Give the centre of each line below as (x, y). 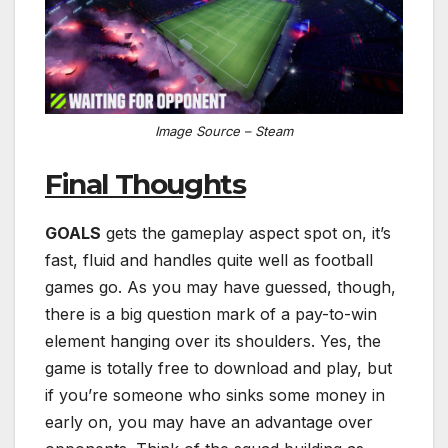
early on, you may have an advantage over (209, 422)
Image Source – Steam (224, 130)
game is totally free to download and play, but (218, 368)
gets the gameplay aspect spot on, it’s (246, 233)
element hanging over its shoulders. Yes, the (213, 341)
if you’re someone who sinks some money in (215, 395)
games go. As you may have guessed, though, (220, 287)
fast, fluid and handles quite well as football (209, 260)
